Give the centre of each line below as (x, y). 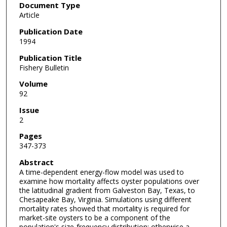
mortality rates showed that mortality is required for (104, 209)
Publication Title (50, 58)
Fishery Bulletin (44, 67)
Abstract (36, 162)
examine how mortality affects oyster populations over (109, 181)
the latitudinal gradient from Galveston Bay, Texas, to (107, 191)
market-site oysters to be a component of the (94, 218)
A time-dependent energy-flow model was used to (101, 172)
